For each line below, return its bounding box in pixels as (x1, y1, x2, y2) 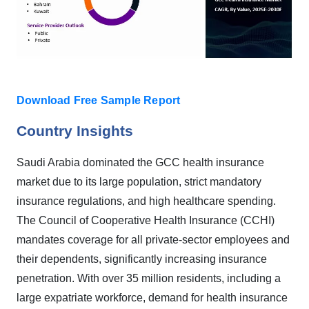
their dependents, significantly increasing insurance (17, 252, 267, 265)
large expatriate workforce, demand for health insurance (17, 291, 288, 303)
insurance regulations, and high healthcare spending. (17, 195, 276, 207)
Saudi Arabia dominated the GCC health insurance (17, 156, 264, 168)
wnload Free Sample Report (32, 94, 181, 106)
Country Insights (17, 122, 133, 139)
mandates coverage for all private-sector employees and (17, 233, 290, 246)
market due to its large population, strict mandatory (17, 175, 261, 188)
